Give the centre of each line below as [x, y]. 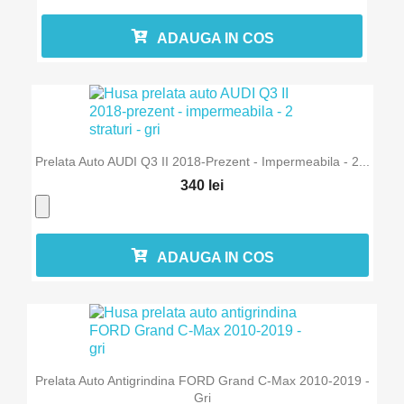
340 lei [202, 186]
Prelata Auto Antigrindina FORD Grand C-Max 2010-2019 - [202, 380]
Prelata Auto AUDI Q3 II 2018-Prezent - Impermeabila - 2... [202, 162]
